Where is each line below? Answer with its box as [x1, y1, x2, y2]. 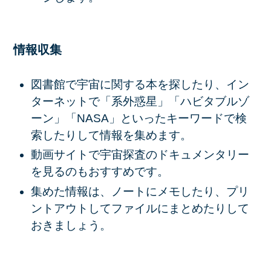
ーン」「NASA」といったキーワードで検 [30, 111, 247, 125]
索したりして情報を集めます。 [30, 128, 192, 142]
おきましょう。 [30, 218, 111, 232]
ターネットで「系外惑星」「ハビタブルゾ [30, 94, 249, 108]
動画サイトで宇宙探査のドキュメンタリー [30, 148, 249, 162]
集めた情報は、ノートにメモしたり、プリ [30, 184, 249, 198]
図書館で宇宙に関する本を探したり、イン [30, 77, 249, 91]
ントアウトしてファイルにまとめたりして [30, 201, 249, 215]
